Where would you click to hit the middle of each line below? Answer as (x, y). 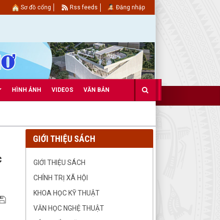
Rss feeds (84, 7)
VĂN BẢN (96, 90)
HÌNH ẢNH (27, 90)
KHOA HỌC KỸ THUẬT (67, 193)
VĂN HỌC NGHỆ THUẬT (69, 208)
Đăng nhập (130, 7)
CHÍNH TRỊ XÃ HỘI (61, 178)
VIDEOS (62, 90)
